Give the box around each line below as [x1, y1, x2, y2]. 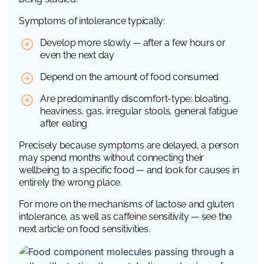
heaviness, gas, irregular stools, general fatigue [40, 105, 238, 117]
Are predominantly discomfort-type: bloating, [40, 93, 231, 104]
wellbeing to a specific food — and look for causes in [19, 164, 239, 176]
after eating [40, 117, 88, 129]
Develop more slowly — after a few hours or [40, 37, 226, 48]
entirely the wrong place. [19, 176, 122, 188]
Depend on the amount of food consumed [40, 71, 219, 82]
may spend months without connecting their [19, 151, 204, 163]
